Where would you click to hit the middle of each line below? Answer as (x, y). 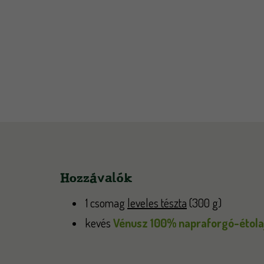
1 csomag (106, 203)
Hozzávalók (96, 178)
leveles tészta (157, 203)
